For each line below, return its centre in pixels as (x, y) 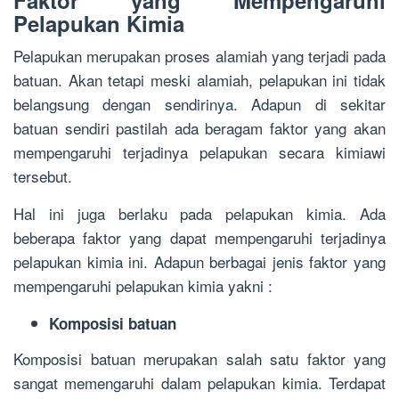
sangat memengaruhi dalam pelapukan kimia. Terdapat (199, 382)
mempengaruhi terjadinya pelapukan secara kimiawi (199, 152)
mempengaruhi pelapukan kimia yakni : (143, 286)
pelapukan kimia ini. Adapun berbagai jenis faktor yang (199, 262)
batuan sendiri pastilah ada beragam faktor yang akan (199, 128)
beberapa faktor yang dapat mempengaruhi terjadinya (199, 238)
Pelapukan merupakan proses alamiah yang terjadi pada (199, 56)
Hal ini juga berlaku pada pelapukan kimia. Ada (199, 214)
